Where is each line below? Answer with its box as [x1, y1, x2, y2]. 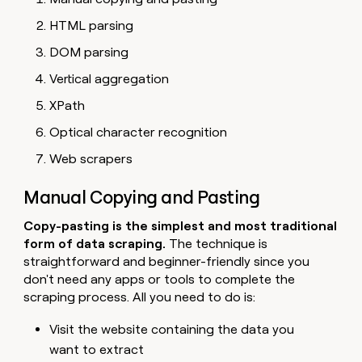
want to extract [49, 341, 145, 357]
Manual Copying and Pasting [23, 186, 260, 208]
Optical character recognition [49, 124, 228, 141]
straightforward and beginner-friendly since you [23, 253, 310, 269]
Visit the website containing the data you [49, 321, 295, 337]
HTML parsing [49, 18, 134, 34]
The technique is [169, 235, 268, 251]
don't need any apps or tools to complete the [23, 271, 296, 287]
